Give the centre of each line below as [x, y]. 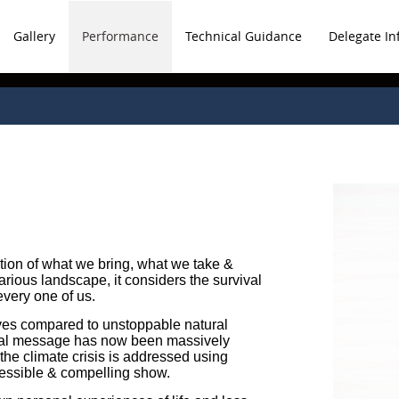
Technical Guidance [244, 36]
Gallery [34, 36]
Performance [120, 36]
